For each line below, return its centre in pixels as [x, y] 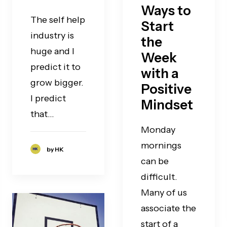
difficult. [159, 177]
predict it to [55, 67]
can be [155, 161]
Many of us [164, 193]
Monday [158, 130]
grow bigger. [57, 83]
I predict [48, 98]
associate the [168, 208]
